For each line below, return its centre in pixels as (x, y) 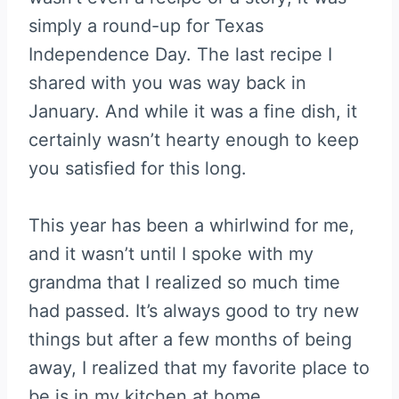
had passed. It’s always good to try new (194, 310)
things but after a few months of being (190, 339)
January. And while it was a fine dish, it (193, 111)
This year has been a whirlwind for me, (191, 225)
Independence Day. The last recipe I (180, 54)
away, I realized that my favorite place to (199, 367)
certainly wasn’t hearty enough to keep (194, 139)
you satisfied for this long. (138, 168)
